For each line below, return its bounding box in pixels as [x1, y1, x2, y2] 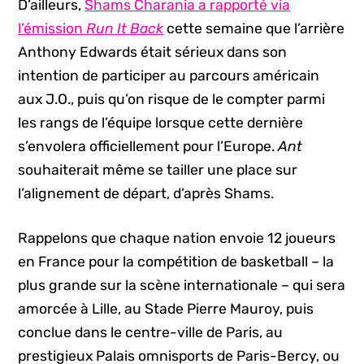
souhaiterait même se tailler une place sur [18, 161, 298, 178]
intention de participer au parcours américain [18, 67, 320, 84]
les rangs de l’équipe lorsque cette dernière [18, 114, 304, 131]
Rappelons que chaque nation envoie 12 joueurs [18, 230, 336, 247]
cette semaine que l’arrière [163, 19, 345, 37]
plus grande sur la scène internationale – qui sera [18, 277, 346, 294]
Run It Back [86, 19, 164, 37]
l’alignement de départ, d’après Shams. [18, 184, 275, 201]
